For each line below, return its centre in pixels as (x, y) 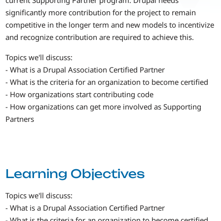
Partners (20, 119)
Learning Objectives (75, 173)
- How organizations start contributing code (80, 94)
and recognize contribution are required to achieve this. (100, 37)
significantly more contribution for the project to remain (101, 12)
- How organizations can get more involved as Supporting (104, 107)
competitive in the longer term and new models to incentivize (110, 24)
